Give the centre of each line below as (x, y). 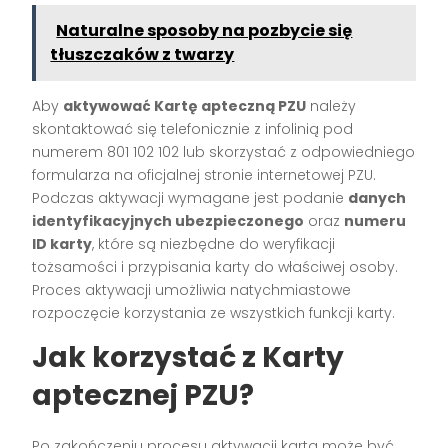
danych (377, 198)
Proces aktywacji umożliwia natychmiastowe (192, 290)
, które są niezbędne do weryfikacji (214, 244)
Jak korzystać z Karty (188, 358)
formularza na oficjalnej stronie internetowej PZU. (204, 175)
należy (331, 106)
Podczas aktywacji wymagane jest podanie (190, 198)
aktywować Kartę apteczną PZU (185, 106)
